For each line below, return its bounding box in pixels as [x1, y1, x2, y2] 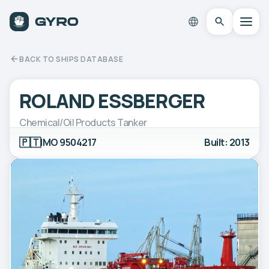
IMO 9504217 [40, 135, 97, 149]
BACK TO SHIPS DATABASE [19, 53, 123, 64]
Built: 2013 [204, 135, 250, 149]
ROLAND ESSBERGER [19, 87, 205, 114]
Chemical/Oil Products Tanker [19, 115, 147, 129]
